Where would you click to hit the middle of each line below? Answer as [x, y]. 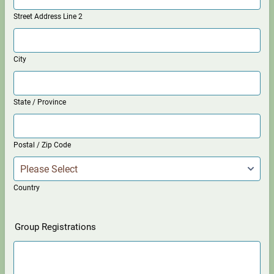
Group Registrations [55, 227]
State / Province [40, 102]
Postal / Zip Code [42, 145]
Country [27, 188]
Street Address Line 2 [48, 17]
